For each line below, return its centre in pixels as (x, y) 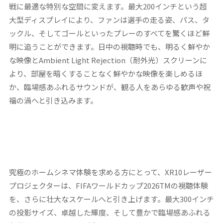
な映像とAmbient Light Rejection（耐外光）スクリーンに (108, 60)
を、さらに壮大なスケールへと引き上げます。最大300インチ (111, 199)
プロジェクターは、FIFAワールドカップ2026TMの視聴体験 (108, 185)
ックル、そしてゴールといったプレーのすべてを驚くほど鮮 (109, 33)
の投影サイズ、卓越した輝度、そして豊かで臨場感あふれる (110, 212)
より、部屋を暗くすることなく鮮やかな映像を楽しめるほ (106, 73)
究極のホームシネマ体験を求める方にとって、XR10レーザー (110, 172)
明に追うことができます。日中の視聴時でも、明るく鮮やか (109, 46)
